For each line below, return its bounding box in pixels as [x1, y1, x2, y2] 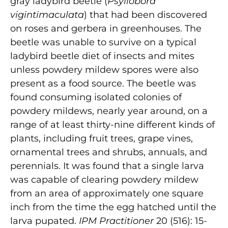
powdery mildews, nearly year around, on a [10, 105, 208, 117]
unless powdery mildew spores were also [10, 64, 198, 75]
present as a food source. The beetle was [10, 77, 196, 89]
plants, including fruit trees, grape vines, [10, 132, 193, 144]
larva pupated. [10, 215, 79, 226]
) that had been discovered [84, 9, 207, 20]
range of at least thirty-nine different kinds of [10, 119, 215, 130]
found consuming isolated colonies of [10, 91, 182, 103]
